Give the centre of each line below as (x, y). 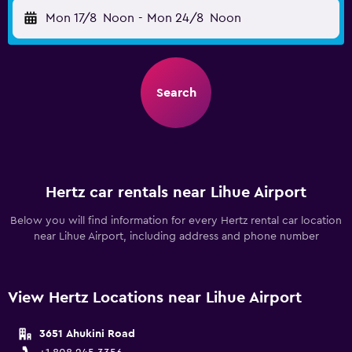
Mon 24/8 (175, 18)
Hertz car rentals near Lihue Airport (176, 192)
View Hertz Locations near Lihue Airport (155, 298)
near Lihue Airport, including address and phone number (176, 236)
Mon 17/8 (71, 18)
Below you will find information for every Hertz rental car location (176, 221)
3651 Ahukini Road (87, 334)
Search (176, 93)
